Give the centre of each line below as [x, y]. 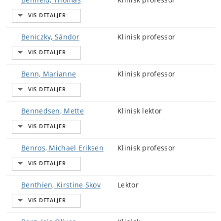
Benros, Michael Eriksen [62, 148]
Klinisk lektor [140, 111]
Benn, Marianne [49, 74]
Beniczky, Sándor [50, 37]
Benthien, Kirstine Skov [61, 185]
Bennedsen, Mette [53, 111]
